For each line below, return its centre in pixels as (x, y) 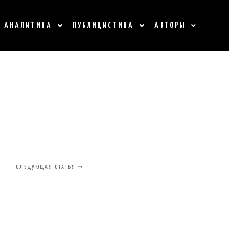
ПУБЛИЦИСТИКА (103, 25)
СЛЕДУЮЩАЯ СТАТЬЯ (47, 166)
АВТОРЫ (170, 25)
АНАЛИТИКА (28, 25)
